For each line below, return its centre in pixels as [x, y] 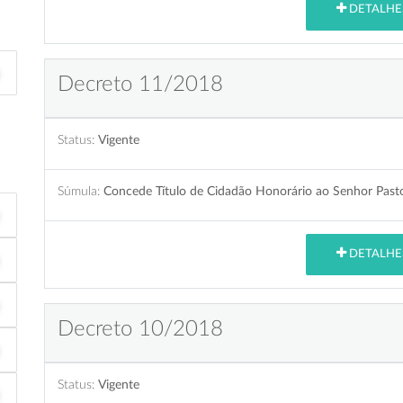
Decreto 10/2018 [140, 329]
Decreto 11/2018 [140, 84]
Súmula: [79, 191]
